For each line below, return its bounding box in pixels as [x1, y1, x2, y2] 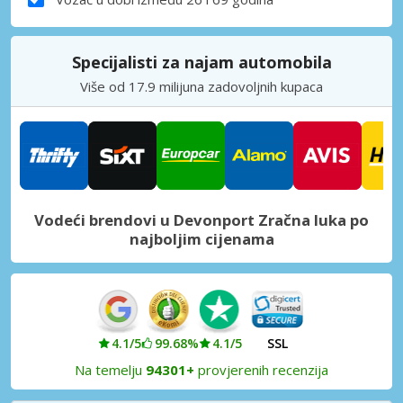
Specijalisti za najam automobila [71, 50, 332, 73]
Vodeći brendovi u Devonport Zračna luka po [34, 209, 369, 230]
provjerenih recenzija [194, 360, 328, 379]
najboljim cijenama [129, 228, 274, 249]
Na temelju [75, 360, 146, 379]
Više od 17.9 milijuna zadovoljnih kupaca [80, 76, 323, 95]
